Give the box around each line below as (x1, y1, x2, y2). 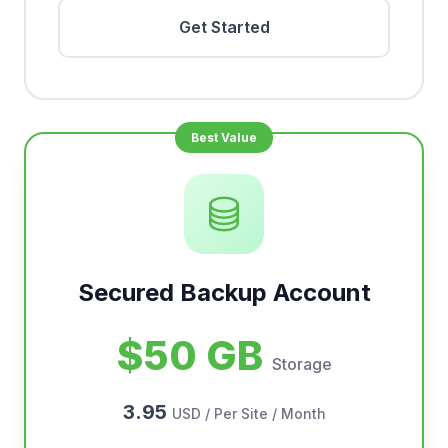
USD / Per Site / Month (171, 405, 326, 422)
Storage (271, 354, 332, 374)
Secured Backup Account (77, 278, 371, 307)
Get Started (178, 17, 270, 37)
